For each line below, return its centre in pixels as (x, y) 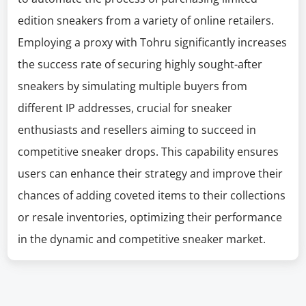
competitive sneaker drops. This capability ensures (149, 152)
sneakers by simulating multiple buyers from (133, 86)
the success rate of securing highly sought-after (140, 64)
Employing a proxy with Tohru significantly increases (153, 42)
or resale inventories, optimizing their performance (150, 217)
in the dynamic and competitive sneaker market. (142, 239)
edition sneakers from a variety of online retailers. (146, 20)
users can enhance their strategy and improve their (151, 173)
